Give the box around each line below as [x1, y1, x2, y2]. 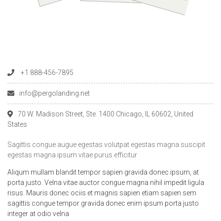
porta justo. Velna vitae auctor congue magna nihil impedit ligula [7, 179, 204, 187]
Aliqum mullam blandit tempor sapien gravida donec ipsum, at [7, 168, 199, 177]
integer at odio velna [7, 210, 69, 218]
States [7, 120, 27, 129]
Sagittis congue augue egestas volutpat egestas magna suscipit [7, 141, 205, 149]
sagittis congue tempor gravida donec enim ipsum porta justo [7, 199, 199, 208]
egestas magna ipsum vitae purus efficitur [7, 151, 137, 159]
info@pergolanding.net [19, 89, 90, 98]
